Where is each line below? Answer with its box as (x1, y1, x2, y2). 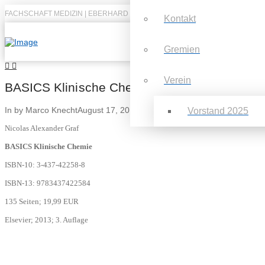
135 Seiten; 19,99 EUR (5, 196, 79, 206)
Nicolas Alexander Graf (5, 123, 79, 132)
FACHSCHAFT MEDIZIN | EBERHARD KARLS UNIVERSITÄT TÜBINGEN (5, 9, 241, 18)
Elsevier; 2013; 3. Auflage (5, 215, 88, 224)
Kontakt (164, 13, 196, 24)
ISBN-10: (5, 160, 37, 169)
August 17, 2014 (77, 105, 139, 115)
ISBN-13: (5, 178, 37, 188)
